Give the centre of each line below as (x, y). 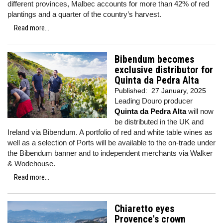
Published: (132, 91)
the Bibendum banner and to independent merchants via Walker (110, 153)
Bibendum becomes (154, 59)
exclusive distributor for (164, 70)
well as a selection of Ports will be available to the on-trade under (111, 143)
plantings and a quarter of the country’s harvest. (84, 14)
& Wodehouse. (31, 164)
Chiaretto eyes (144, 209)
